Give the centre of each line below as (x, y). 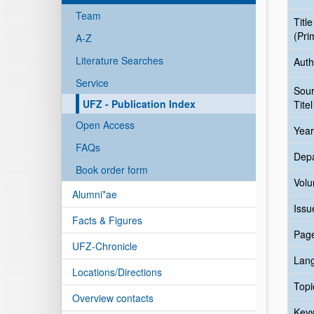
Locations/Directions (117, 272)
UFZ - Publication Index (139, 104)
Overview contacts (113, 298)
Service (92, 83)
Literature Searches (120, 60)
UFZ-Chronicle (105, 246)
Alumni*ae (95, 194)
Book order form (112, 170)
